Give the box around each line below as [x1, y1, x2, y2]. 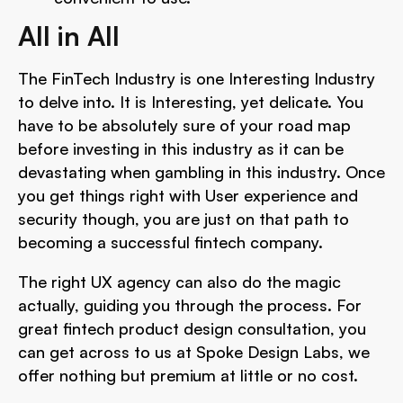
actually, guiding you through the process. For [18, 295, 362, 315]
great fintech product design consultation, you [18, 318, 366, 338]
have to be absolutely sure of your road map [18, 115, 351, 135]
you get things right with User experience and [18, 185, 358, 205]
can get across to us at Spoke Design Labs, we [18, 342, 370, 362]
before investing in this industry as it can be [18, 139, 344, 158]
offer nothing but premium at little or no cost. [18, 365, 358, 385]
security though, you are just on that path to [18, 209, 349, 228]
